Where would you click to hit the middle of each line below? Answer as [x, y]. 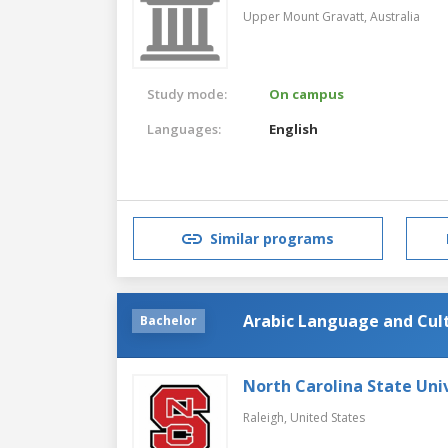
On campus [307, 93]
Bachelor [168, 320]
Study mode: [187, 93]
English [294, 128]
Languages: [184, 128]
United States [327, 417]
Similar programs [272, 239]
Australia [395, 16]
